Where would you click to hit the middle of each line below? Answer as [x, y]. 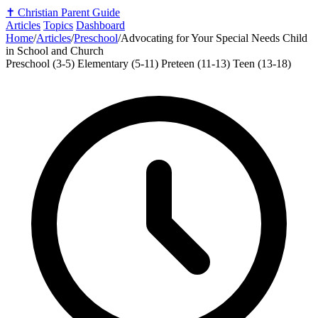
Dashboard [100, 25]
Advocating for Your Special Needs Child [214, 38]
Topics [58, 25]
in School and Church [55, 51]
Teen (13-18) [262, 64]
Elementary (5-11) [119, 64]
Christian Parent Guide [69, 12]
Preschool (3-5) [42, 64]
